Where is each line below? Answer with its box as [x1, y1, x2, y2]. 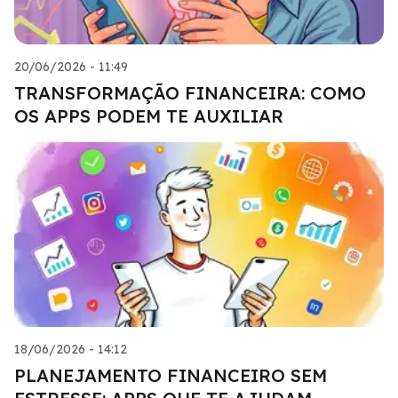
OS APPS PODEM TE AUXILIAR [14, 104, 283, 127]
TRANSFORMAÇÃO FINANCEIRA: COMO [14, 81, 366, 104]
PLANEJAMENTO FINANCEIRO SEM [14, 363, 327, 386]
